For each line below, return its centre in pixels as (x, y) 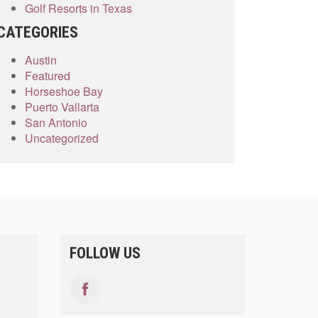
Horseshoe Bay (64, 91)
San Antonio (56, 122)
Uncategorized (62, 138)
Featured (48, 76)
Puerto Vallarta (62, 107)
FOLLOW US (105, 253)
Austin (41, 60)
